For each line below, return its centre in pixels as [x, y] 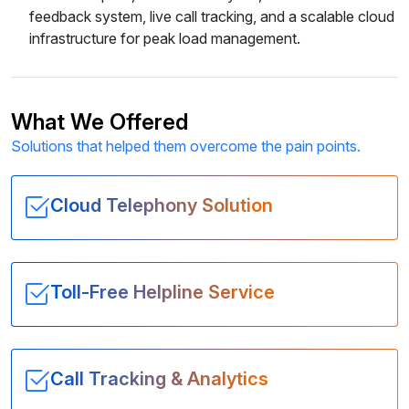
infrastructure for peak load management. [165, 38]
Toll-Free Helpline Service [163, 292]
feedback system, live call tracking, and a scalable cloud [212, 16]
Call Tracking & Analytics [159, 379]
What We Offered [100, 122]
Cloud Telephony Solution [162, 205]
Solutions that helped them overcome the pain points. [186, 146]
